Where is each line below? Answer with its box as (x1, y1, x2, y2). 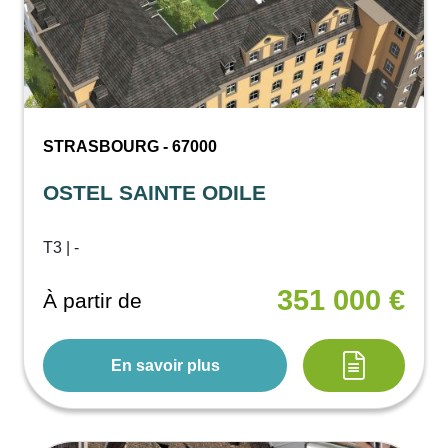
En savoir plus (110, 356, 220, 374)
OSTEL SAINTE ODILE (43, 181, 267, 205)
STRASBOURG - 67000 (43, 138, 218, 156)
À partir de (43, 288, 143, 312)
